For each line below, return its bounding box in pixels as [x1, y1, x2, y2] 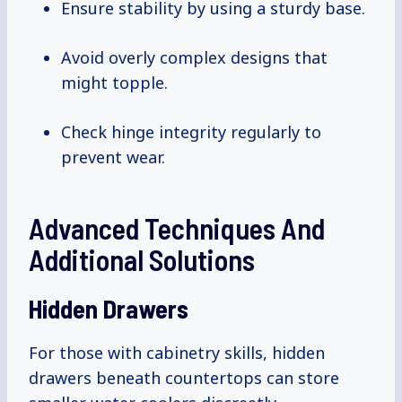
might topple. [61, 72, 168, 94]
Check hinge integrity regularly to [61, 121, 321, 144]
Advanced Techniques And [29, 211, 325, 246]
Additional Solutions [29, 242, 255, 277]
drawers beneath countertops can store [29, 367, 339, 389]
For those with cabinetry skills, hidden [29, 342, 325, 364]
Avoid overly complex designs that [61, 47, 328, 69]
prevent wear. [61, 146, 165, 169]
